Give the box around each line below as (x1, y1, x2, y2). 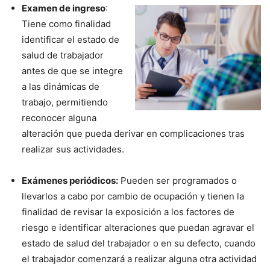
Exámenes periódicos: (22, 174, 118, 186)
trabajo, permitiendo (22, 96, 108, 108)
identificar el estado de (22, 33, 119, 45)
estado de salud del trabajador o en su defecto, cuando (22, 237, 256, 249)
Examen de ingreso (22, 2, 105, 14)
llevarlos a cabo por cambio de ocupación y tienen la (22, 190, 244, 202)
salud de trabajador (22, 49, 104, 61)
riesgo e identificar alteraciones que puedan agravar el (22, 221, 254, 233)
